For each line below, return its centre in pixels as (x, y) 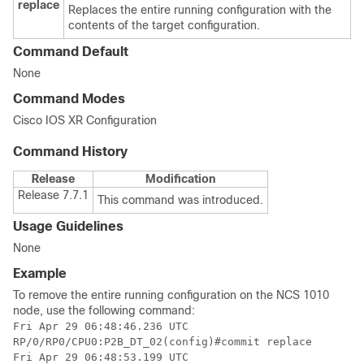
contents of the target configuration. (164, 25)
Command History (70, 152)
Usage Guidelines (68, 226)
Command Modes (69, 99)
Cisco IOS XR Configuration (85, 120)
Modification (180, 179)
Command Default (71, 52)
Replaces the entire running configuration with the (200, 10)
